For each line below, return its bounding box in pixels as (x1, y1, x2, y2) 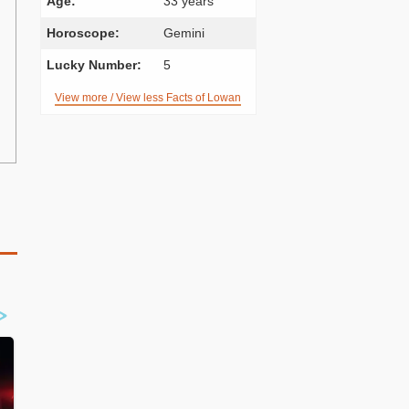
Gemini (163, 26, 204, 40)
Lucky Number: (46, 58, 142, 72)
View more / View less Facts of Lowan (55, 91, 241, 104)
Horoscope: (46, 26, 120, 40)
